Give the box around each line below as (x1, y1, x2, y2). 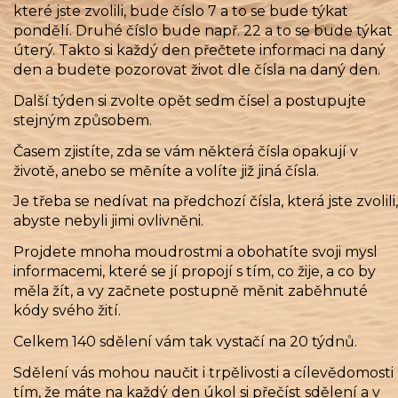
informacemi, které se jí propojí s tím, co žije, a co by (13, 263, 376, 281)
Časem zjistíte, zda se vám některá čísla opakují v (13, 142, 358, 160)
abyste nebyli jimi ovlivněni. (13, 212, 203, 230)
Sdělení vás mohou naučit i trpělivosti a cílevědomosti (13, 363, 394, 381)
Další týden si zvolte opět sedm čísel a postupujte (13, 92, 366, 109)
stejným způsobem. (13, 111, 152, 129)
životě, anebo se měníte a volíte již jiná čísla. (13, 162, 319, 179)
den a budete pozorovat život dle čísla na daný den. (13, 61, 380, 79)
